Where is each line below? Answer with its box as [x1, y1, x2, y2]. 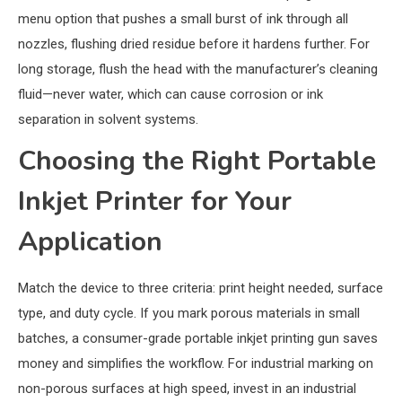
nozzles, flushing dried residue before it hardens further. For [18, 36, 370, 53]
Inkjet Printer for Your [18, 183, 292, 221]
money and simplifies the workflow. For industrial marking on [18, 355, 373, 372]
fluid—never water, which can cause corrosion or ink [18, 86, 323, 103]
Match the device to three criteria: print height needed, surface [18, 280, 383, 297]
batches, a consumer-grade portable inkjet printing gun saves [18, 330, 378, 347]
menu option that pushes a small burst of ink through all [18, 11, 348, 28]
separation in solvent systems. [18, 111, 198, 128]
